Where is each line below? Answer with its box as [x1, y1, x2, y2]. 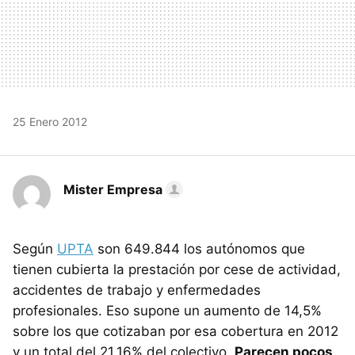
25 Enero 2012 [13, 115, 87, 129]
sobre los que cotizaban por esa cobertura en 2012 [13, 323, 338, 340]
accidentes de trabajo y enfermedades [13, 282, 261, 299]
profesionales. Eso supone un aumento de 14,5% [13, 303, 322, 319]
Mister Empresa [63, 181, 162, 198]
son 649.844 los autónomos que [94, 241, 305, 258]
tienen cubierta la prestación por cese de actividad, [13, 261, 341, 278]
